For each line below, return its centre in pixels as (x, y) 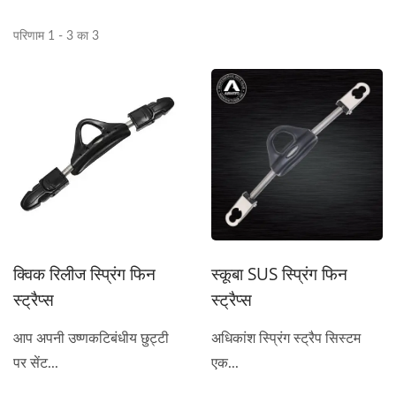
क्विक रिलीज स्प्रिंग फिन (84, 274)
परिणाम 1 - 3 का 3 (56, 36)
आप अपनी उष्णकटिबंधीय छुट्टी (91, 339)
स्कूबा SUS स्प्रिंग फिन (279, 274)
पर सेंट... (36, 363)
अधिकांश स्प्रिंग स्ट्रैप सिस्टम (286, 339)
